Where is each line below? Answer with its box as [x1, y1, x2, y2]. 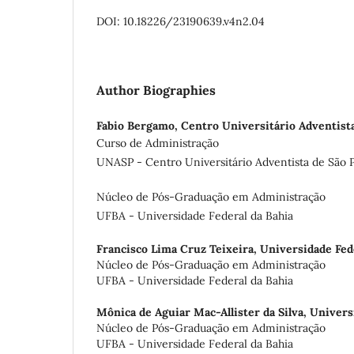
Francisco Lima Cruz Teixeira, [96, 241, 260, 256]
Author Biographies [96, 81, 216, 98]
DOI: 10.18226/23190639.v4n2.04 [96, 13, 265, 28]
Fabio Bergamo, [96, 118, 181, 133]
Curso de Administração [96, 135, 219, 150]
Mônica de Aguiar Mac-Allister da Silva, [96, 304, 310, 319]
